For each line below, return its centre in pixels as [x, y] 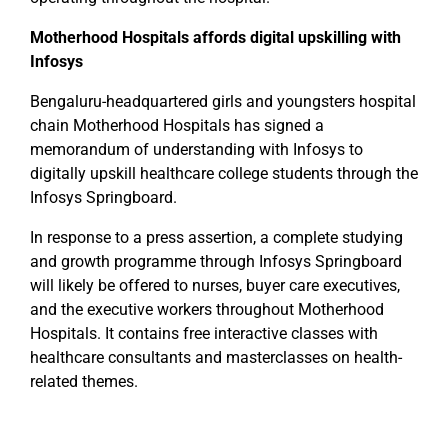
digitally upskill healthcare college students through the [224, 174]
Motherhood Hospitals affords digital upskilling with [215, 38]
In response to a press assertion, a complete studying [216, 238]
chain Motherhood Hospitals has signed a [177, 126]
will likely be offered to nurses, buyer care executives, [215, 286]
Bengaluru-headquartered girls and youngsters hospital [223, 102]
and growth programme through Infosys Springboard [216, 262]
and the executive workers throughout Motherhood [207, 310]
